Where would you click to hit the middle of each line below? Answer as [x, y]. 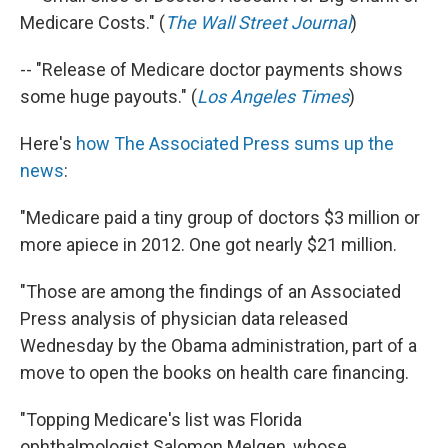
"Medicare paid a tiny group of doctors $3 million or [220, 218]
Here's [48, 144]
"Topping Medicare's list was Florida [161, 420]
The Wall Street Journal [258, 23]
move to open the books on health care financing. [214, 373]
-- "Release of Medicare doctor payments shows [211, 70]
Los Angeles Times [273, 97]
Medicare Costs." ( [92, 23]
